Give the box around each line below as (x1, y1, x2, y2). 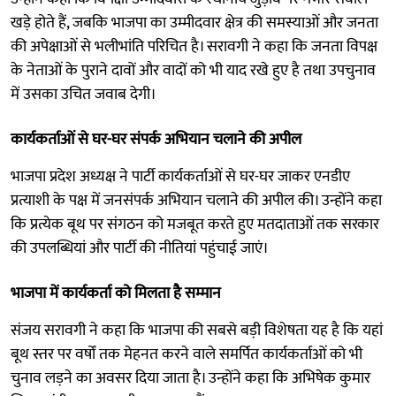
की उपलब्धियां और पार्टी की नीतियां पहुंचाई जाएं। (11, 234, 269, 262)
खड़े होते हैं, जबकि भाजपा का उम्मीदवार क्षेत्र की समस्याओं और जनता (11, 9, 378, 36)
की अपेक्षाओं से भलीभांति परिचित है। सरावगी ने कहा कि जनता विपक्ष (11, 33, 377, 60)
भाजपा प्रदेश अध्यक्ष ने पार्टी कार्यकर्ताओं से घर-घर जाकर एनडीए (11, 163, 350, 190)
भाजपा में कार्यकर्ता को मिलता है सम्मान (11, 279, 221, 307)
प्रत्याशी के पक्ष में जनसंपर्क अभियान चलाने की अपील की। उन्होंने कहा (11, 187, 382, 214)
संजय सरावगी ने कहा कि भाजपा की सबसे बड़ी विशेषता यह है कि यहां (11, 316, 383, 344)
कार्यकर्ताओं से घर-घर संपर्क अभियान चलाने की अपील (11, 126, 301, 153)
